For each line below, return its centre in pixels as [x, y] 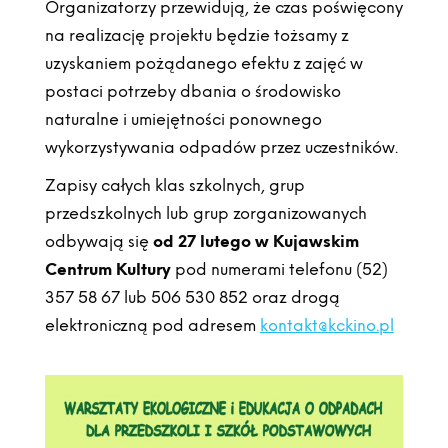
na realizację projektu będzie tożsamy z [196, 35]
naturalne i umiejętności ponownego [183, 119]
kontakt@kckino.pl [326, 325]
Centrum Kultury [107, 269]
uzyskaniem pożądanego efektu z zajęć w [203, 63]
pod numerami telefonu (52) [279, 269]
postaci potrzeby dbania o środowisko [192, 91]
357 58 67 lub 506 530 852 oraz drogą [192, 297]
